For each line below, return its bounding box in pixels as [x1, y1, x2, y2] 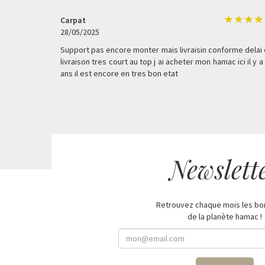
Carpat [60, 14, 86, 25]
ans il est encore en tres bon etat [60, 67, 178, 79]
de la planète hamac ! [187, 211, 262, 222]
